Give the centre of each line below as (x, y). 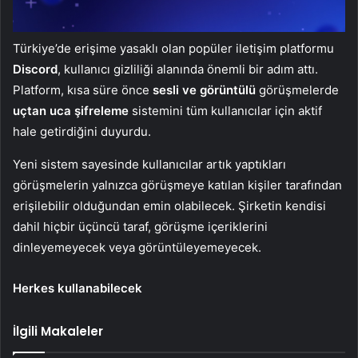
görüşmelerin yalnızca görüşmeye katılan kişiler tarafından (177, 185)
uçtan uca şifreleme (72, 111)
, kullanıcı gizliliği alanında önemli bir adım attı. (188, 70)
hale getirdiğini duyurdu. (82, 132)
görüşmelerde (299, 90)
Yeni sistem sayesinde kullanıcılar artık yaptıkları (149, 165)
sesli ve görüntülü (206, 90)
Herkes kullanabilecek (78, 288)
